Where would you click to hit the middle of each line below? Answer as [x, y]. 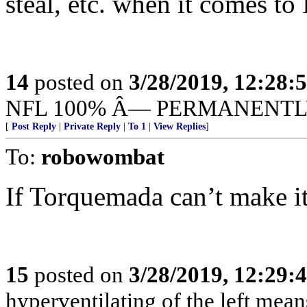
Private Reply [92, 126]
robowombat [103, 157]
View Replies [180, 126]
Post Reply [34, 126]
